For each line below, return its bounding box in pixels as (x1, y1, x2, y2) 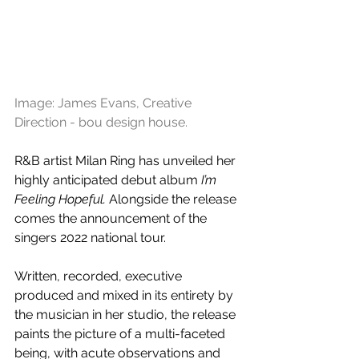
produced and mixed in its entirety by (14, 288, 236, 304)
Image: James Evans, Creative (14, 95, 195, 111)
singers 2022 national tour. (14, 230, 166, 246)
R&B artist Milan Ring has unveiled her (14, 153, 239, 169)
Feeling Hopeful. (14, 192, 106, 208)
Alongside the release (106, 192, 240, 208)
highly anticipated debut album (14, 172, 201, 188)
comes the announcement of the (14, 211, 210, 227)
